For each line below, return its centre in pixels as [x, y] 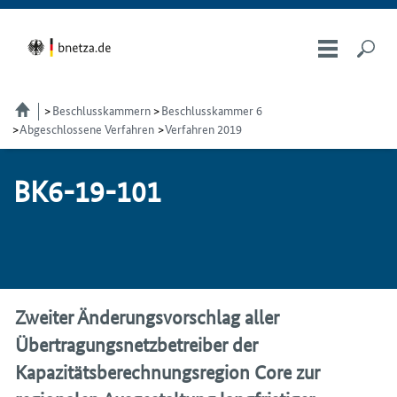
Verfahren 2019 [203, 128]
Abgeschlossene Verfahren [87, 128]
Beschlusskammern [101, 110]
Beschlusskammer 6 [211, 110]
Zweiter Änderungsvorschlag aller [147, 317]
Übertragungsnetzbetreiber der [136, 345]
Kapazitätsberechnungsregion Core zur [167, 372]
